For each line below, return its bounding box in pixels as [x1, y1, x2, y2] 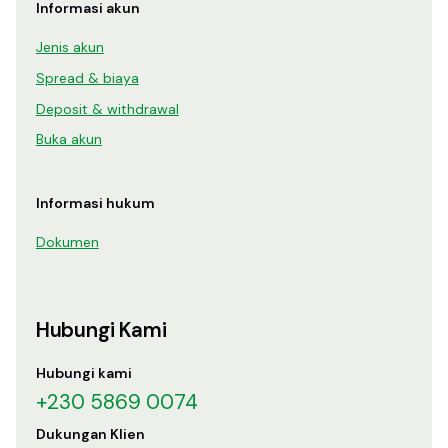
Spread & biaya [35, 69, 139, 88]
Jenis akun [35, 38, 104, 57]
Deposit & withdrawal [35, 100, 179, 119]
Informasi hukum [35, 194, 155, 213]
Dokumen [35, 233, 99, 252]
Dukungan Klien [35, 425, 145, 444]
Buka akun [35, 130, 102, 149]
